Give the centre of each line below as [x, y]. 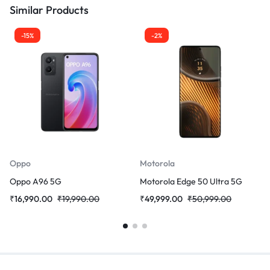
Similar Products [49, 10]
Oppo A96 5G [36, 182]
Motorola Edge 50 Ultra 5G [191, 182]
